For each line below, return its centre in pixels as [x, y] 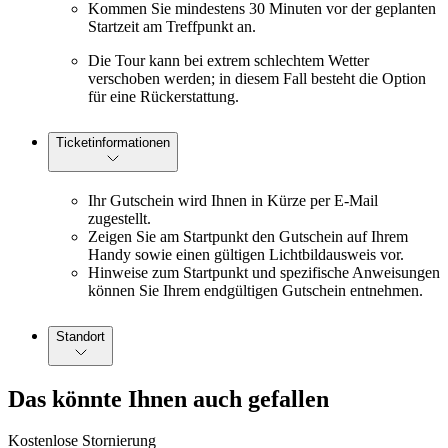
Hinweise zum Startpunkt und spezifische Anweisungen [264, 272]
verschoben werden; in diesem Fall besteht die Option [257, 78]
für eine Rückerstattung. [163, 96]
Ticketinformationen [113, 142]
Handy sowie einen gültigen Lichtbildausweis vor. [246, 254]
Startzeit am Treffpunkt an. [172, 26]
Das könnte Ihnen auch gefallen [168, 398]
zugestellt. [119, 218]
